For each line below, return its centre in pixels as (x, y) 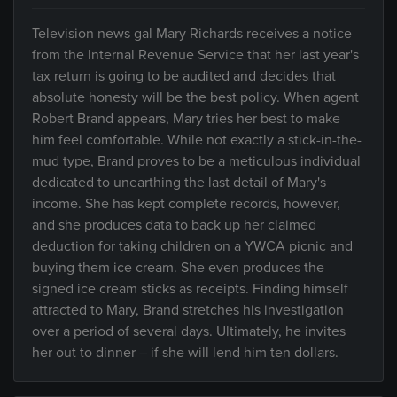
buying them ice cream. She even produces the (178, 268)
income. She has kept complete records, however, (186, 204)
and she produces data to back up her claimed (174, 225)
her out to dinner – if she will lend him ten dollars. (185, 353)
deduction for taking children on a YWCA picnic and (192, 246)
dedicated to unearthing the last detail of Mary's (179, 183)
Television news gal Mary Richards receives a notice (192, 34)
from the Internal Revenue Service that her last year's (195, 55)
